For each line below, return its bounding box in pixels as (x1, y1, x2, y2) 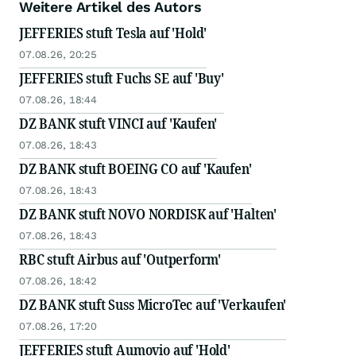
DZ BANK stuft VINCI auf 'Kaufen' (19, 114, 218, 133)
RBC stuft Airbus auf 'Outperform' (19, 250, 222, 269)
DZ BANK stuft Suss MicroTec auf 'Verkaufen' (19, 295, 287, 315)
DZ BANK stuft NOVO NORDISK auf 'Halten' (19, 204, 277, 224)
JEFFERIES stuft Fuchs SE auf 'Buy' (19, 68, 224, 88)
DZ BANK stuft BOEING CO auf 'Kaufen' (19, 159, 252, 179)
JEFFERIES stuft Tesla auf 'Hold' (19, 23, 207, 43)
